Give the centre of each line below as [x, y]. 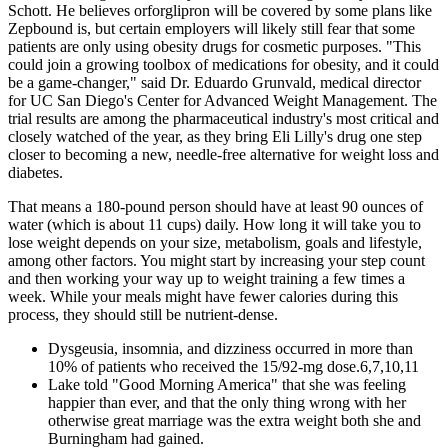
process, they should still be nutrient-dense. [143, 315]
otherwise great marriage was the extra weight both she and [234, 421]
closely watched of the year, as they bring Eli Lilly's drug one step [215, 137]
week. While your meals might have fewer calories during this [203, 297]
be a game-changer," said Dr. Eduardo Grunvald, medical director [214, 83]
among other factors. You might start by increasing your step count [216, 261]
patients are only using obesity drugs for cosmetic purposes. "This [214, 47]
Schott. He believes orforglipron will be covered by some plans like [220, 11]
